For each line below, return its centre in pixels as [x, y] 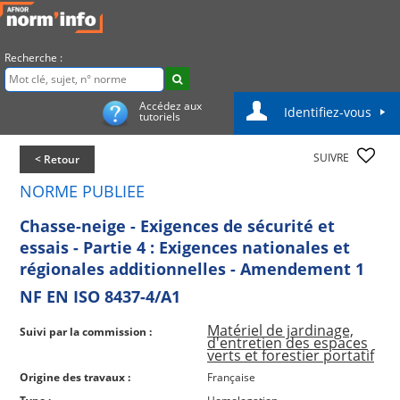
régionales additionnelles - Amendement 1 [192, 268]
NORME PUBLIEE [82, 191]
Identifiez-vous [328, 112]
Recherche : [33, 58]
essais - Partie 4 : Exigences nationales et [185, 247]
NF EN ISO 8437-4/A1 [100, 296]
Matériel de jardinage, [280, 330]
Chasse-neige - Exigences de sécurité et [177, 225]
